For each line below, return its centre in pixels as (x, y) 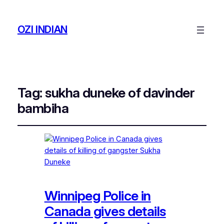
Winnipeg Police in (97, 195)
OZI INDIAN (42, 30)
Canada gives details (105, 211)
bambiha (43, 108)
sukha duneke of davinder (120, 92)
